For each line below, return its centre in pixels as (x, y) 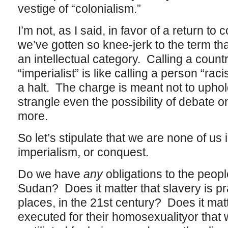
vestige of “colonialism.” (79, 9)
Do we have (50, 174)
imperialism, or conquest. (83, 152)
